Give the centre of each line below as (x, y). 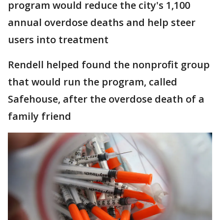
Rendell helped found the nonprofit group (109, 65)
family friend (40, 116)
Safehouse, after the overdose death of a (106, 99)
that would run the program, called (93, 82)
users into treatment (58, 40)
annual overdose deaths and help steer (102, 22)
